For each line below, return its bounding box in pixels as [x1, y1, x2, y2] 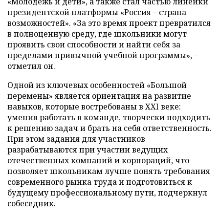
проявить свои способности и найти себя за [7, 39, 180, 50]
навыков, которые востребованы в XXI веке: [7, 101, 181, 112]
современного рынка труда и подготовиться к [7, 176, 192, 187]
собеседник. [7, 197, 56, 209]
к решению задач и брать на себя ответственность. [7, 122, 212, 133]
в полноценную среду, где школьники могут [7, 28, 187, 39]
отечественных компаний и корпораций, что [7, 154, 189, 166]
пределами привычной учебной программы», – [7, 49, 198, 61]
